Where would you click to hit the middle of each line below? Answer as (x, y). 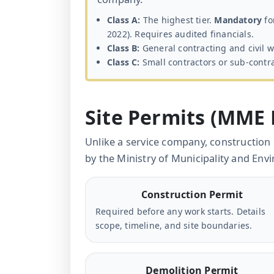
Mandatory (238, 20)
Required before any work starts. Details (180, 212)
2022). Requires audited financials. (180, 34)
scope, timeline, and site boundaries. (174, 226)
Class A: (124, 20)
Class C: (124, 62)
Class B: (124, 48)
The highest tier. (177, 20)
